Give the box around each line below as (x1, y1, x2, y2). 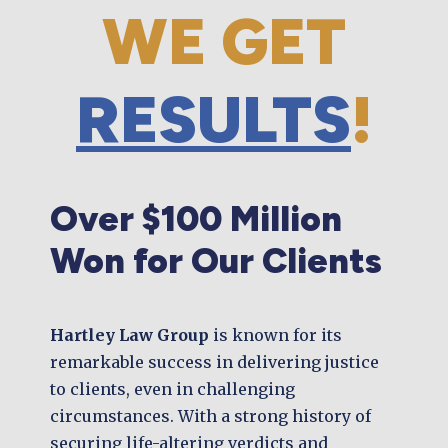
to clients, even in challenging (50, 379, 295, 400)
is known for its (209, 325, 342, 346)
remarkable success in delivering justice (50, 352, 379, 373)
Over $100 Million (50, 198, 342, 241)
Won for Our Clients (50, 240, 382, 283)
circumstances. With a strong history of (50, 406, 371, 427)
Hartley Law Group (50, 325, 209, 346)
